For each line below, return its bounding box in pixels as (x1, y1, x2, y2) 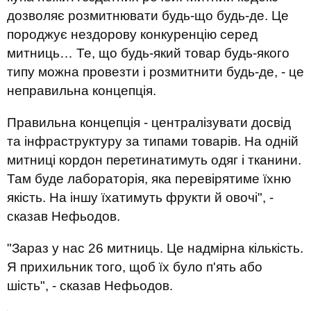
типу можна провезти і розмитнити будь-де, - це (7, 65, 304, 79)
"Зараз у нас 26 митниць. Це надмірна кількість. (7, 241, 303, 255)
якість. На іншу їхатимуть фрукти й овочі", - (7, 190, 274, 205)
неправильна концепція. (7, 83, 156, 98)
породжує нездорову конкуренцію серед (7, 27, 258, 42)
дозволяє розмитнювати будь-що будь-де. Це (7, 8, 289, 23)
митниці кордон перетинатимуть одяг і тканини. (7, 153, 301, 167)
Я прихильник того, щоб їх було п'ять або (7, 260, 262, 274)
